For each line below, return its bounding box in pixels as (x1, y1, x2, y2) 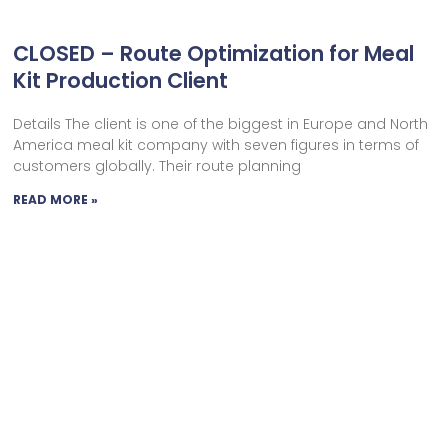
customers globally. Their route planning (13, 155, 302, 176)
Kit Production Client (13, 65, 229, 95)
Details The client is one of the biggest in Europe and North (13, 113, 429, 134)
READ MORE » (13, 190, 99, 208)
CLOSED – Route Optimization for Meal (13, 38, 415, 68)
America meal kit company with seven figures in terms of (13, 134, 420, 155)
